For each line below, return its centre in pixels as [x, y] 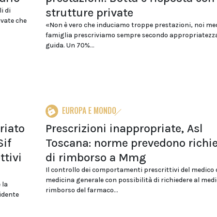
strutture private [89, 13]
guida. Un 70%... [70, 45]
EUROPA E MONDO [89, 110]
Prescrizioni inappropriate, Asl [124, 128]
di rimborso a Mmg [96, 157]
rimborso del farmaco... [82, 190]
